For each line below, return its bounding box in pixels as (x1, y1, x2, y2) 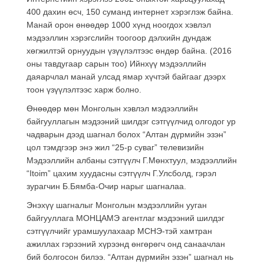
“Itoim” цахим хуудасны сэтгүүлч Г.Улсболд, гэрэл (27, 168, 216, 178)
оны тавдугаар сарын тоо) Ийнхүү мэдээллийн (27, 58, 206, 68)
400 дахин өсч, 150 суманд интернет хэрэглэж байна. (27, 6, 233, 16)
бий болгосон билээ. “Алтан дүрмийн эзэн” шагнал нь (27, 252, 233, 262)
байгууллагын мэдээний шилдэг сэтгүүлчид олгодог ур (27, 116, 236, 126)
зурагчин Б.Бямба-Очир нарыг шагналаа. (27, 181, 186, 191)
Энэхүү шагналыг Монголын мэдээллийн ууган (27, 200, 207, 210)
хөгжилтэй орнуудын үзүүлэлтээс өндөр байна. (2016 (27, 45, 232, 55)
